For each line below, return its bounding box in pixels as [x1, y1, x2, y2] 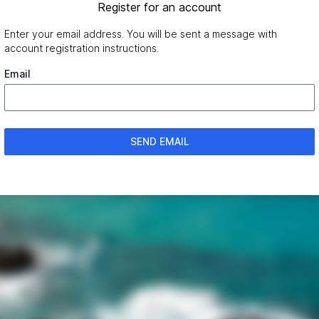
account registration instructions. [4, 42, 159, 54]
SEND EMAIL [130, 135, 189, 147]
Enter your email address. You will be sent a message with [4, 28, 277, 40]
